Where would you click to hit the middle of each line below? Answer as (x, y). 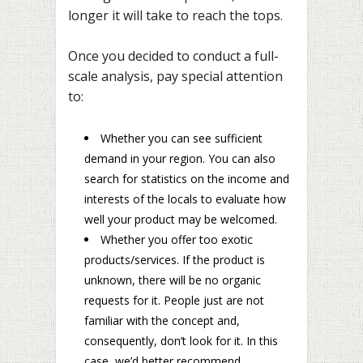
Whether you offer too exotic (177, 239)
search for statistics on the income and (187, 178)
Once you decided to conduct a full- (173, 56)
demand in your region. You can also (180, 158)
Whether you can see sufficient (181, 138)
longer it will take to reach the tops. (175, 15)
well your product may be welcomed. (181, 219)
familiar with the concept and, (162, 320)
